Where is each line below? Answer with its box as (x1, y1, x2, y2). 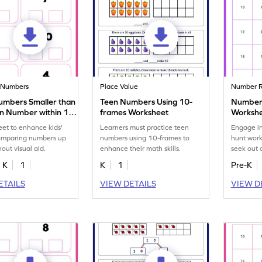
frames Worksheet (100, 108, 169, 117)
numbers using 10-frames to (100, 134, 190, 142)
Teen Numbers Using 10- (100, 97, 193, 106)
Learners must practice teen (100, 123, 189, 132)
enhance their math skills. (100, 144, 181, 153)
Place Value (100, 82, 139, 91)
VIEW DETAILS (99, 179, 156, 188)
